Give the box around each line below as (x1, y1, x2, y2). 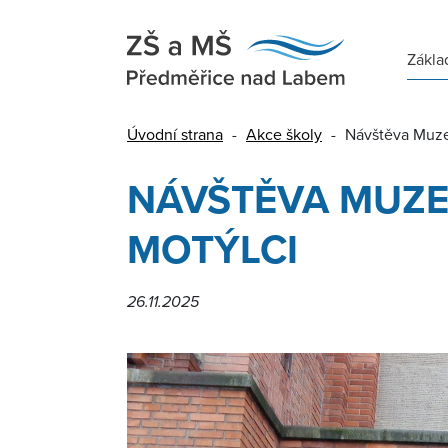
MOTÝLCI (127, 220, 298, 278)
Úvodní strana (127, 123, 223, 145)
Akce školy (246, 123, 322, 145)
